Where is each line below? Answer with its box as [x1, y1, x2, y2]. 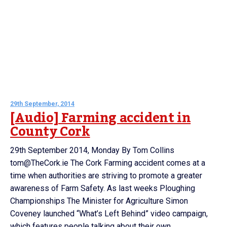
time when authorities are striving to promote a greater [10, 171, 202, 180]
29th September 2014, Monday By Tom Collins [10, 145, 174, 155]
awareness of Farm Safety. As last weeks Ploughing [10, 183, 195, 193]
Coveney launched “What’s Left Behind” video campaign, [10, 209, 208, 218]
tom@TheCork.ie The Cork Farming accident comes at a [10, 158, 205, 168]
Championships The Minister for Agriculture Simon [10, 196, 188, 206]
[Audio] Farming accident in [10, 105, 191, 131]
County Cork [10, 119, 90, 144]
